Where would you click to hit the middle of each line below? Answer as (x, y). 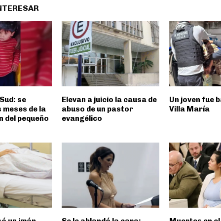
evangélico (82, 119)
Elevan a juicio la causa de (109, 100)
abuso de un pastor (97, 109)
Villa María (189, 109)
